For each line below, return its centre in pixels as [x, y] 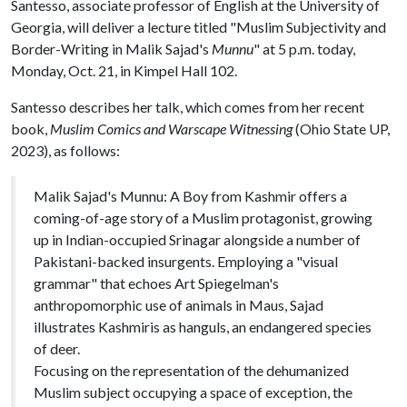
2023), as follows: [67, 150]
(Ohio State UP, [342, 128]
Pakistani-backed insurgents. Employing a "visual [186, 261]
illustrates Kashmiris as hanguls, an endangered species [203, 326]
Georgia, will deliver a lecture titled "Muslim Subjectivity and [199, 26]
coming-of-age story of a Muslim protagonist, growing [203, 217]
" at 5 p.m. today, [304, 48]
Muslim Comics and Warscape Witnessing [173, 128]
